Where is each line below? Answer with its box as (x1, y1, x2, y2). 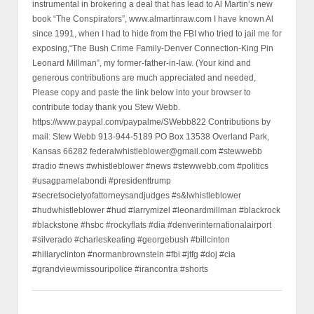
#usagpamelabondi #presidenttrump (32, 175, 171, 186)
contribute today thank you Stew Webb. (32, 102, 180, 112)
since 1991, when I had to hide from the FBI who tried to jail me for (32, 28, 282, 39)
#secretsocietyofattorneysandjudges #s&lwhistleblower (32, 190, 241, 200)
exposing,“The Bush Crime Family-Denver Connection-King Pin (32, 43, 273, 53)
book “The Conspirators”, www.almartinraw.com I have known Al (32, 13, 273, 24)
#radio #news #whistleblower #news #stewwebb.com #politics (32, 161, 268, 171)
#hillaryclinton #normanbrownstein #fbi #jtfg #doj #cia (32, 249, 235, 259)
